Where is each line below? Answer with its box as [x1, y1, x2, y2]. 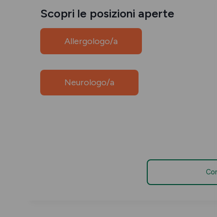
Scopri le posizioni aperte [40, 6, 174, 20]
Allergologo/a [64, 35, 118, 46]
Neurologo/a [64, 77, 114, 88]
